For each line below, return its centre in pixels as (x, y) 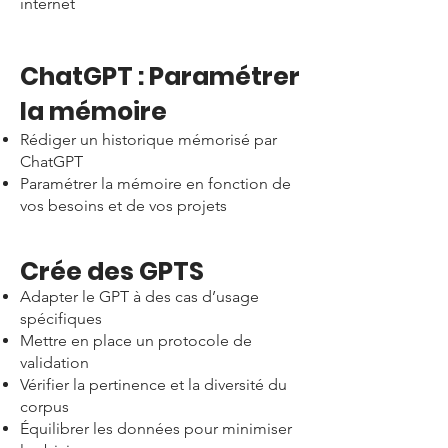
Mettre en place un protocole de (136, 340)
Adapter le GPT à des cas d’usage (139, 296)
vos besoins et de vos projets (123, 205)
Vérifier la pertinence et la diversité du (153, 384)
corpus (44, 406)
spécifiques (61, 318)
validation (54, 362)
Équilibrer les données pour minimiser (156, 428)
